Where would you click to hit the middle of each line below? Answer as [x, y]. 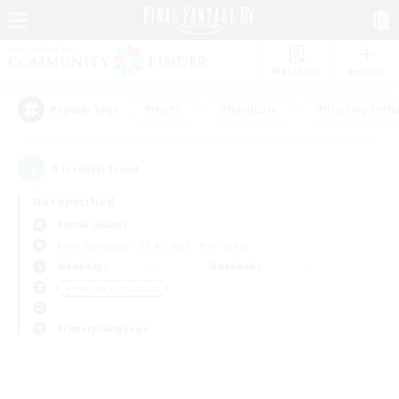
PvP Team [224, 245]
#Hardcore [249, 109]
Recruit [366, 71]
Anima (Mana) [92, 224]
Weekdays [83, 266]
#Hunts [163, 109]
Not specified [73, 202]
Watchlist [296, 71]
